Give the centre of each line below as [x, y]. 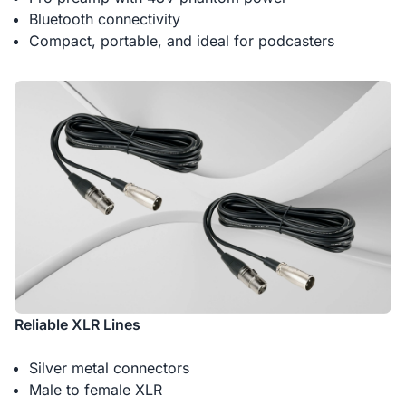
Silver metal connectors [109, 367]
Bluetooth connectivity [105, 19]
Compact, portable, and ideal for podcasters [182, 41]
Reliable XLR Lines [77, 324]
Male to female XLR [96, 389]
